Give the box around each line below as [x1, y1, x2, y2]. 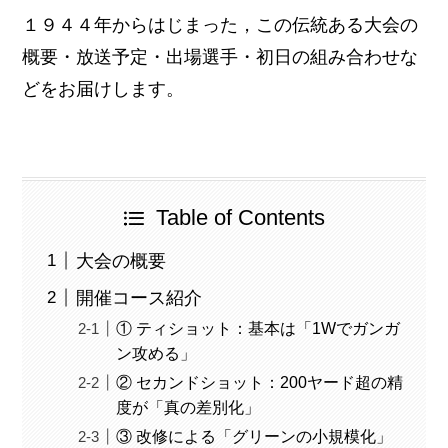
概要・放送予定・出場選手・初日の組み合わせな [22, 46, 419, 67]
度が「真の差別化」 [116, 397, 261, 416]
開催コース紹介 [76, 287, 203, 308]
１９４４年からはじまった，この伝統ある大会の [22, 14, 419, 35]
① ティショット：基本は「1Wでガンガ [116, 318, 401, 337]
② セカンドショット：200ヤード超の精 [116, 372, 404, 391]
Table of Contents [155, 205, 325, 230]
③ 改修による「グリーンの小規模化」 [116, 426, 393, 445]
